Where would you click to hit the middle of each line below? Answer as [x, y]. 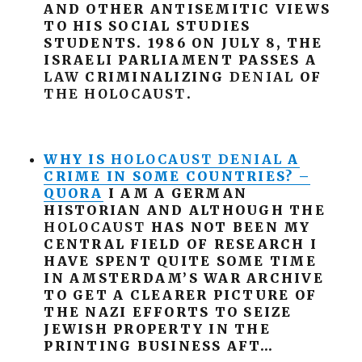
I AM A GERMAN [175, 193]
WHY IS [78, 159]
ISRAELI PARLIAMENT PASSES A [181, 60]
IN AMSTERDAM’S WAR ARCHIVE [184, 278]
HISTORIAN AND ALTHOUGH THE [185, 210]
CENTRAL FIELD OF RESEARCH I [181, 244]
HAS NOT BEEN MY [228, 227]
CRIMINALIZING [155, 77]
